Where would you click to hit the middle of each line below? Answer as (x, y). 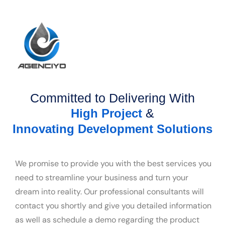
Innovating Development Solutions (113, 129)
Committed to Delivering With (113, 98)
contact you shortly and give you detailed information (113, 205)
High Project (106, 113)
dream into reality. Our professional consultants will (109, 191)
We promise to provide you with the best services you (113, 163)
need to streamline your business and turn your (102, 177)
